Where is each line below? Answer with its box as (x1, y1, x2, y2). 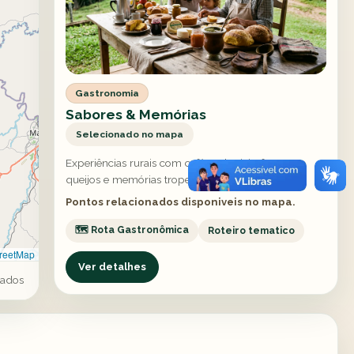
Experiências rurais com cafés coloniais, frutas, (66, 156, 291, 169)
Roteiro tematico (208, 225, 296, 236)
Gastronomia (75, 87, 140, 99)
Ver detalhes (78, 261, 147, 273)
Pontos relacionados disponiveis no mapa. (66, 196, 296, 209)
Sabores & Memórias (66, 106, 207, 122)
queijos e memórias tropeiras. (66, 172, 210, 186)
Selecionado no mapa (75, 128, 183, 140)
